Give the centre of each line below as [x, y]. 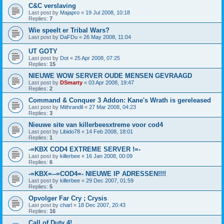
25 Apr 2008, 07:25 [97, 58]
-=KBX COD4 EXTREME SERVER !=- [84, 149]
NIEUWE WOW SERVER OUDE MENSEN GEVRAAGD [110, 76]
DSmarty [71, 82]
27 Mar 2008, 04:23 [112, 107]
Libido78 [70, 131]
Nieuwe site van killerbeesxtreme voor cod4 [96, 125]
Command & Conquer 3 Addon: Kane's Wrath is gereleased [120, 100]
